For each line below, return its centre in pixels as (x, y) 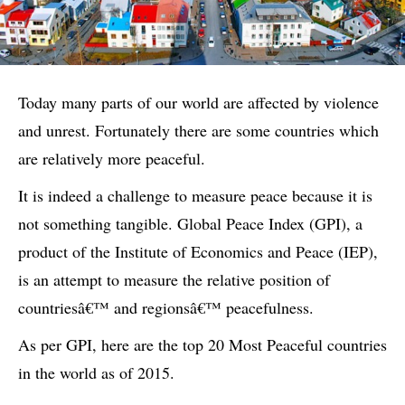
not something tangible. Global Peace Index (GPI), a (190, 223)
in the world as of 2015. (96, 372)
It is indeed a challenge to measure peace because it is (195, 195)
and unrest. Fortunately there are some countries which (198, 130)
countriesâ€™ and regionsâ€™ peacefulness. (166, 307)
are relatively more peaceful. (112, 158)
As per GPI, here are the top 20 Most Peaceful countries (202, 344)
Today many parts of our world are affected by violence (198, 102)
